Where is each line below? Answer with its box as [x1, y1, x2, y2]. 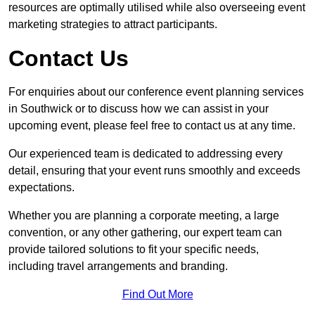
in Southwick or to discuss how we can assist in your [8, 103, 269, 115]
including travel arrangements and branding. [8, 260, 228, 273]
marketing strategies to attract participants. [8, 18, 217, 31]
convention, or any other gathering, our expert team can [8, 226, 282, 239]
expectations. [8, 181, 75, 194]
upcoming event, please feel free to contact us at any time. [8, 120, 295, 132]
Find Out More [122, 288, 193, 301]
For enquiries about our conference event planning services [8, 86, 304, 98]
